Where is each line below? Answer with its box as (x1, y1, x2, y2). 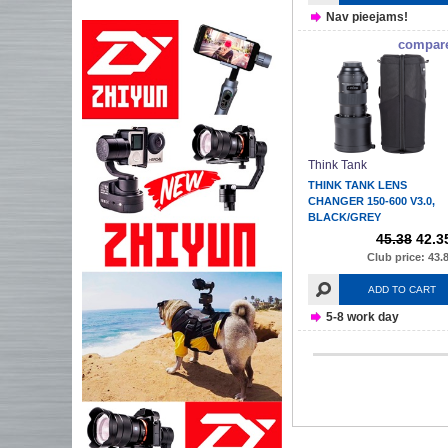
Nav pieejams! (326, 9, 409, 24)
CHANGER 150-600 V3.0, (308, 195, 435, 208)
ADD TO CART (367, 284, 436, 296)
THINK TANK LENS (308, 179, 407, 192)
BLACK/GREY (308, 211, 381, 224)
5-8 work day (326, 309, 400, 324)
